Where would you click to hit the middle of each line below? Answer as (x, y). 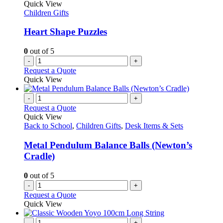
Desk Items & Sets (154, 126)
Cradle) (39, 156)
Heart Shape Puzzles (65, 32)
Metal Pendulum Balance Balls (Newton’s (108, 145)
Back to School (48, 126)
